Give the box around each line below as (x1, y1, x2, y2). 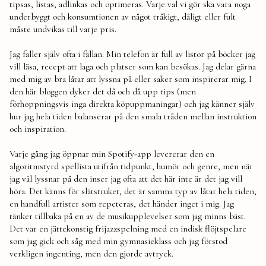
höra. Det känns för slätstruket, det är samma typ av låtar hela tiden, (9, 186, 256, 197)
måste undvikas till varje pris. (9, 24, 116, 35)
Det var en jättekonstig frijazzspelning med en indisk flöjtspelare (9, 223, 246, 235)
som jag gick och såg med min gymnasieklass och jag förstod (9, 236, 227, 247)
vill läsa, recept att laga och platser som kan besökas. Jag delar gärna (9, 61, 256, 72)
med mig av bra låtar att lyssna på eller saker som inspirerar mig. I (9, 74, 252, 85)
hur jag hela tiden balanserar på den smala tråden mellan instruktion (9, 111, 256, 122)
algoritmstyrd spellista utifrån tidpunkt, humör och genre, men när (9, 161, 253, 172)
